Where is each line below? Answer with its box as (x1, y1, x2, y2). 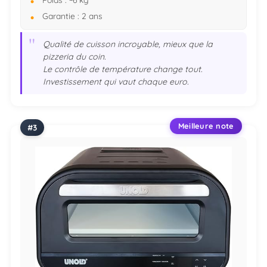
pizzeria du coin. (43, 51, 107, 63)
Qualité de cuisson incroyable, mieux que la (43, 39, 213, 50)
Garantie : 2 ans (42, 10, 103, 21)
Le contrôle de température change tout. (43, 64, 203, 75)
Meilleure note (178, 121, 234, 131)
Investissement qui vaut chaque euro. (43, 76, 190, 88)
